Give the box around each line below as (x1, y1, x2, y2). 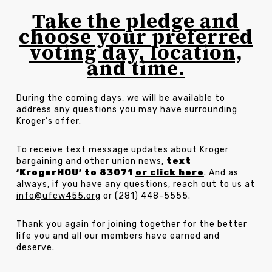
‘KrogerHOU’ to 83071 (16, 167, 135, 178)
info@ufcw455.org (16, 190, 101, 201)
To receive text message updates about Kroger (16, 144, 229, 155)
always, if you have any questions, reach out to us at (16, 178, 255, 189)
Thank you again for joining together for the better (16, 219, 247, 229)
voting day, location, (29, 39, 243, 66)
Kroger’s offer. (16, 115, 81, 126)
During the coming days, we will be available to (16, 92, 225, 103)
